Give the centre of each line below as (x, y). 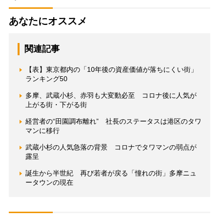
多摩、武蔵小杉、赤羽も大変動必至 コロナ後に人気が (111, 96)
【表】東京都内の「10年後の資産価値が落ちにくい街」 (111, 70)
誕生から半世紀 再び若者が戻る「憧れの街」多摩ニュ (111, 173)
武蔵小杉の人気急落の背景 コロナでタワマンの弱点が (111, 147)
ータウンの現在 (49, 183)
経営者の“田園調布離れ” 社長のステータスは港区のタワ (113, 121)
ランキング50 (46, 79)
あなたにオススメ (48, 21)
